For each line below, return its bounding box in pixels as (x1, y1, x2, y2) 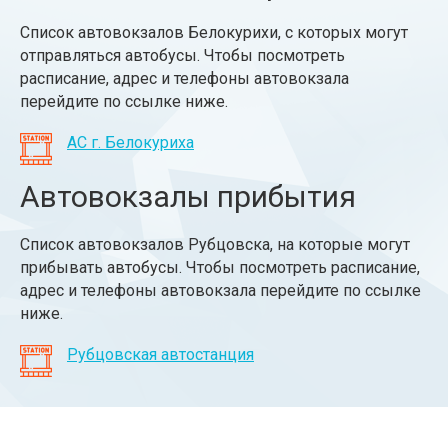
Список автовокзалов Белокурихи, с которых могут (20, 23, 408, 42)
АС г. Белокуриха (67, 133, 194, 152)
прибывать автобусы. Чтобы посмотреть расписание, (20, 258, 420, 277)
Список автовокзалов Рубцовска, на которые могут (20, 235, 410, 254)
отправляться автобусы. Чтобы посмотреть (20, 46, 345, 65)
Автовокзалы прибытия (20, 179, 356, 214)
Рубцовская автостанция (67, 345, 254, 364)
